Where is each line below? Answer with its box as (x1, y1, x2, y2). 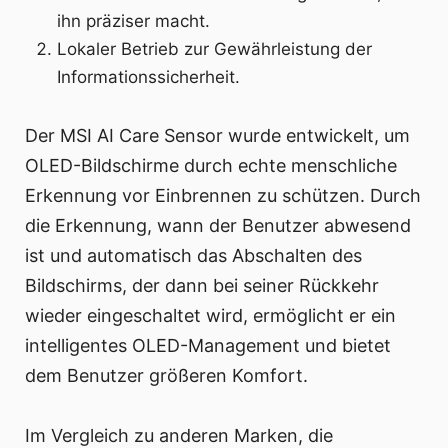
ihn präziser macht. (57, 11, 211, 32)
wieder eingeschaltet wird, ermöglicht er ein (25, 305, 396, 327)
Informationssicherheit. (57, 67, 241, 88)
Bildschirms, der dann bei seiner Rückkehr (25, 275, 379, 297)
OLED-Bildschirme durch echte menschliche (25, 155, 397, 177)
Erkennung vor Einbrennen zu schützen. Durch (25, 185, 421, 207)
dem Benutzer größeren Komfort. (25, 365, 308, 387)
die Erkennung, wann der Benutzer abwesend (25, 215, 411, 237)
